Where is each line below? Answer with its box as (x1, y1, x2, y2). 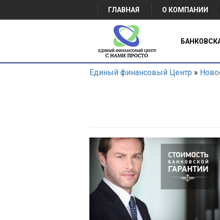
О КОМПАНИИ (162, 6, 208, 14)
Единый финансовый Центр (89, 68, 192, 77)
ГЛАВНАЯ (108, 6, 139, 14)
